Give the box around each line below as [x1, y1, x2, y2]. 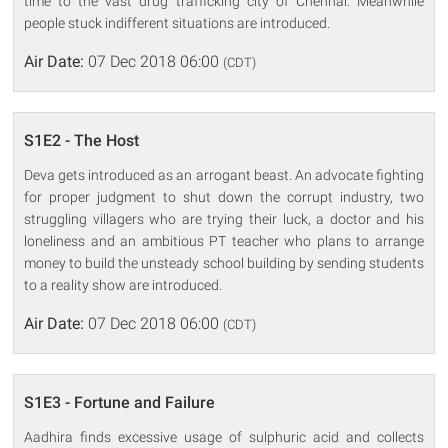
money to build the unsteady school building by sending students [24, 254, 424, 271]
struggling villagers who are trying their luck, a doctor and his [24, 210, 424, 227]
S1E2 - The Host [24, 130, 140, 150]
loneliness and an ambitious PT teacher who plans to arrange [24, 232, 424, 249]
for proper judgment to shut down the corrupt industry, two [24, 188, 424, 205]
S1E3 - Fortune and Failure [24, 392, 216, 412]
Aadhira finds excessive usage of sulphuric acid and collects [24, 428, 424, 445]
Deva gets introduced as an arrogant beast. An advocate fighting [24, 166, 424, 183]
